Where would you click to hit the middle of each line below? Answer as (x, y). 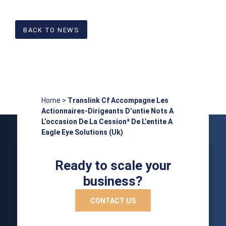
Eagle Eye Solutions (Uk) (82, 132)
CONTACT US (113, 201)
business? (113, 181)
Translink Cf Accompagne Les (118, 100)
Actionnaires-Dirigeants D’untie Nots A (107, 111)
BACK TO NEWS (51, 30)
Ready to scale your (113, 165)
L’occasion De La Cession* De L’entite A (107, 121)
